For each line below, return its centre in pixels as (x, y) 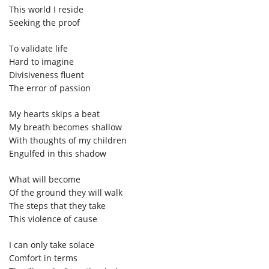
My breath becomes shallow (65, 127)
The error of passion (50, 88)
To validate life (38, 48)
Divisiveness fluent (47, 74)
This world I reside (46, 9)
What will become (45, 179)
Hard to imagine (41, 61)
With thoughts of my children (68, 140)
